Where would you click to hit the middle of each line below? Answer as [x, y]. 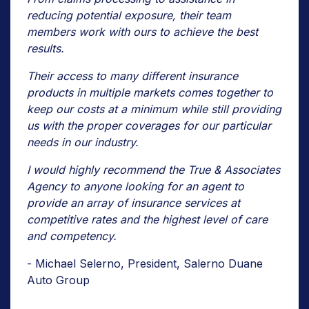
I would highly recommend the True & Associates [153, 169]
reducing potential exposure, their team [129, 15]
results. [46, 48]
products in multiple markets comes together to [150, 92]
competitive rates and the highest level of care [147, 219]
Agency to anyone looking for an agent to [136, 186]
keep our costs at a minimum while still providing [154, 109]
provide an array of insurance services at [133, 202]
